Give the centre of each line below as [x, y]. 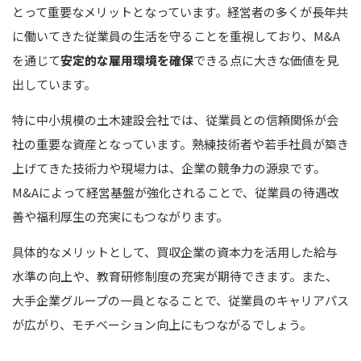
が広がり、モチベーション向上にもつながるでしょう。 [162, 324]
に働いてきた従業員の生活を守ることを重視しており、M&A [176, 35]
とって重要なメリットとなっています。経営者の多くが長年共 [180, 11]
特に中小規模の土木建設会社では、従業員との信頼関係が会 [175, 119]
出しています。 [54, 84]
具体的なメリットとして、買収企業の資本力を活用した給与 [175, 251]
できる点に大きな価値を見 [266, 60]
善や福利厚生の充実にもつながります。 [120, 216]
